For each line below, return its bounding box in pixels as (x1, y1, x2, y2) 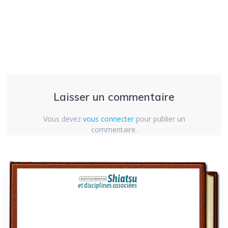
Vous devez (43, 114, 83, 124)
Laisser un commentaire (53, 90, 175, 104)
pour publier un (133, 114, 185, 124)
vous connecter (82, 114, 134, 124)
